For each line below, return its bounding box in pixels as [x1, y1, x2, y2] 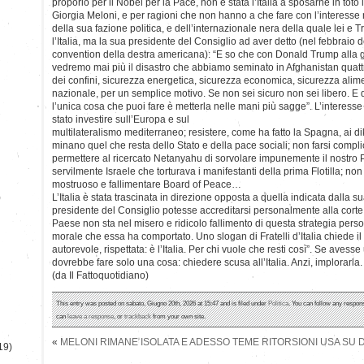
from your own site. [151, 311, 206, 320]
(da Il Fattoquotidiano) [52, 269, 149, 281]
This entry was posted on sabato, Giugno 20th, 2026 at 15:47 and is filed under [56, 298, 268, 307]
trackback [124, 311, 151, 320]
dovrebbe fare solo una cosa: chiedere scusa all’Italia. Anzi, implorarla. [52, 256, 362, 268]
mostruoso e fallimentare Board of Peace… [52, 178, 241, 190]
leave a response [67, 311, 114, 320]
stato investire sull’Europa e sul [52, 113, 189, 125]
